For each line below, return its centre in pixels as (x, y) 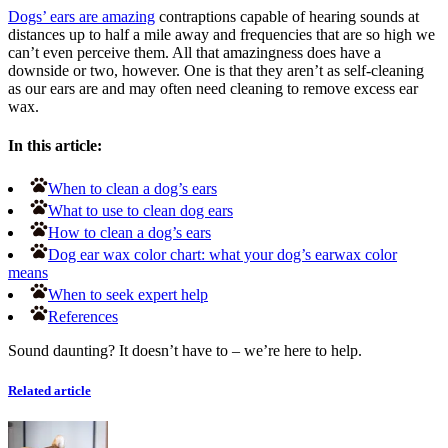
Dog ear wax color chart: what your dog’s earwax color (222, 255)
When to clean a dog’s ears (132, 189)
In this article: (55, 146)
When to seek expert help (128, 295)
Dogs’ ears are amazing (81, 16)
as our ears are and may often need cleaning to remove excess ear (213, 88)
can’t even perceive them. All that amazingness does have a (194, 52)
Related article (49, 390)
